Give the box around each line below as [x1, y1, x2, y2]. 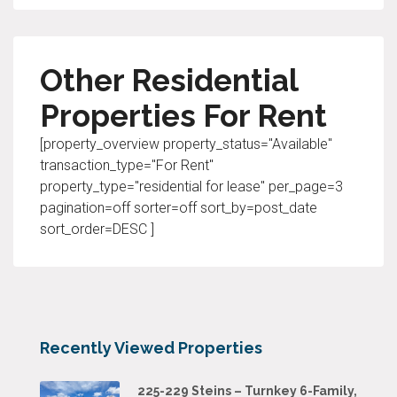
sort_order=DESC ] [40, 221, 154, 237]
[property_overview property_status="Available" [40, 136, 332, 152]
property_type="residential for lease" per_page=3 [40, 178, 343, 195]
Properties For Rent [40, 97, 327, 134]
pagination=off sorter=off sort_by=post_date [40, 199, 317, 216]
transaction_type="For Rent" [40, 157, 214, 174]
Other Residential [40, 62, 298, 98]
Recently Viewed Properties [40, 339, 262, 357]
